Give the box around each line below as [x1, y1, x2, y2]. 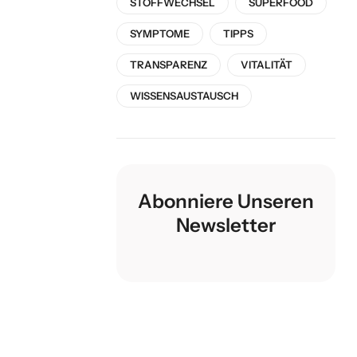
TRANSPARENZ [130, 58, 207, 72]
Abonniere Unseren [138, 190, 314, 214]
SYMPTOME [130, 27, 190, 41]
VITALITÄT [241, 58, 292, 72]
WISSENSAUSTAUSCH [130, 89, 238, 103]
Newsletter [176, 214, 276, 237]
